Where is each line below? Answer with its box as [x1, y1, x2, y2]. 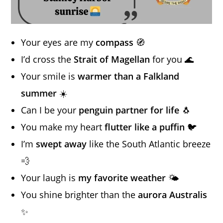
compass [96, 36, 134, 49]
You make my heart [21, 121, 105, 133]
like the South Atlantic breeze [87, 138, 211, 150]
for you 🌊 [150, 53, 194, 66]
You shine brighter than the [21, 189, 138, 201]
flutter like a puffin [105, 121, 185, 133]
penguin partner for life [79, 104, 180, 116]
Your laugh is [21, 172, 79, 184]
